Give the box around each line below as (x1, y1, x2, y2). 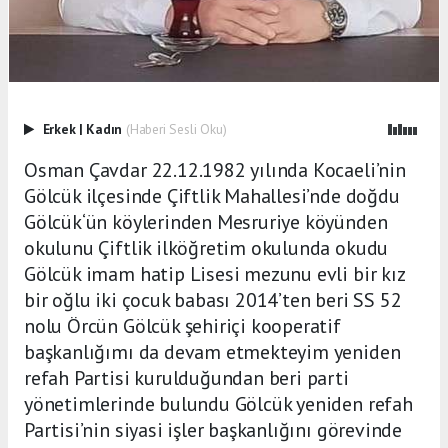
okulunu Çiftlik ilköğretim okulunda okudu (24, 234, 389, 261)
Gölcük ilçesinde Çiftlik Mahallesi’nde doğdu (24, 182, 400, 209)
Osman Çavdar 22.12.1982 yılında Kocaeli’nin (24, 156, 406, 183)
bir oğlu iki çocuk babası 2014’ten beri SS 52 (24, 286, 402, 313)
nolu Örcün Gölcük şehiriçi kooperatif (24, 312, 341, 339)
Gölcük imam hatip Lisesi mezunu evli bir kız (24, 260, 405, 287)
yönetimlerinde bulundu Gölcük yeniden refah (24, 390, 413, 417)
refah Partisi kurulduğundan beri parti (24, 364, 349, 391)
